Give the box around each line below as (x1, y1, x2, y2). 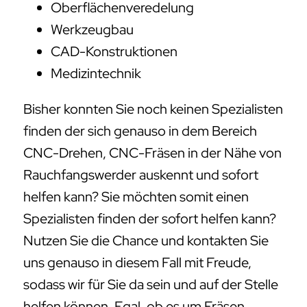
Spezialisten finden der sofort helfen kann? (23, 210, 276, 228)
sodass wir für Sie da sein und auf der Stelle (23, 275, 278, 294)
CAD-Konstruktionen (51, 42, 177, 61)
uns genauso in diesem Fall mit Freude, (23, 254, 251, 272)
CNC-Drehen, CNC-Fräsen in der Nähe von (23, 144, 282, 162)
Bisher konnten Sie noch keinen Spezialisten (23, 100, 283, 119)
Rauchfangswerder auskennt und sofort (23, 166, 258, 184)
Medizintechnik (51, 64, 141, 83)
